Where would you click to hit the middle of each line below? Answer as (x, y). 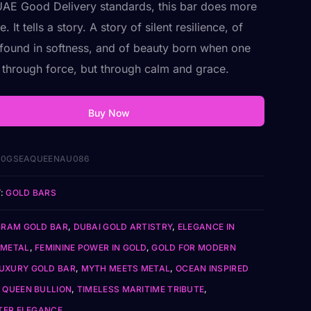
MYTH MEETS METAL (126, 268)
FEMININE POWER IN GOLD (91, 247)
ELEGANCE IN (206, 227)
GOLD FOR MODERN (194, 247)
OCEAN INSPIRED (212, 268)
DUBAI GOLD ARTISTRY (123, 227)
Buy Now (109, 113)
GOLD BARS (31, 193)
